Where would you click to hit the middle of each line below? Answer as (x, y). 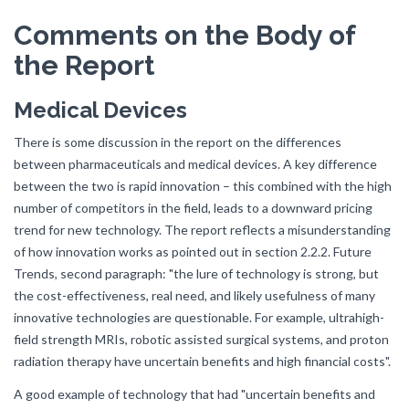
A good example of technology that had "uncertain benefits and (194, 394)
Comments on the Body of (184, 35)
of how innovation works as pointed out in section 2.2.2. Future (193, 252)
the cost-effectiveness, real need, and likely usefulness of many (194, 295)
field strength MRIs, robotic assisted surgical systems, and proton (201, 339)
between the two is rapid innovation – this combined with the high (203, 186)
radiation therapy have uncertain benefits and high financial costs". (202, 361)
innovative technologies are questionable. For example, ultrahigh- (199, 317)
